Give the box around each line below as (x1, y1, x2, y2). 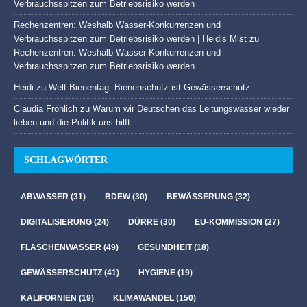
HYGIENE (138, 267, 175, 278)
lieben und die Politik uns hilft (14, 116, 130, 127)
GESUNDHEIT (138, 242, 192, 252)
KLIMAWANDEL (113, 293, 174, 303)
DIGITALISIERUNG (21, 217, 92, 227)
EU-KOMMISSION (195, 217, 262, 227)
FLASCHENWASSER (21, 242, 101, 252)
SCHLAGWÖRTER (24, 154, 108, 165)
